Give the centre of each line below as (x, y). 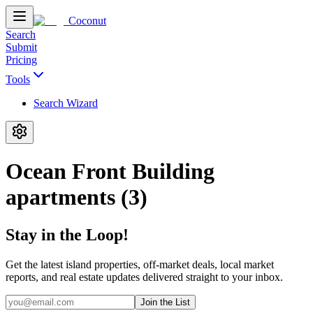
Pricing (21, 60)
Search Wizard (66, 103)
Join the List (165, 302)
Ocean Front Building (110, 172)
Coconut (87, 21)
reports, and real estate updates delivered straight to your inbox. (144, 277)
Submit (21, 47)
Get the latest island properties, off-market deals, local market (140, 264)
